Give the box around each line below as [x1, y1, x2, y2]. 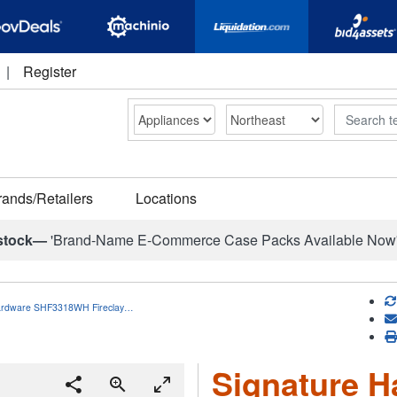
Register [23, 61, 76, 82]
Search [333, 104, 376, 121]
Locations [136, 188, 197, 208]
